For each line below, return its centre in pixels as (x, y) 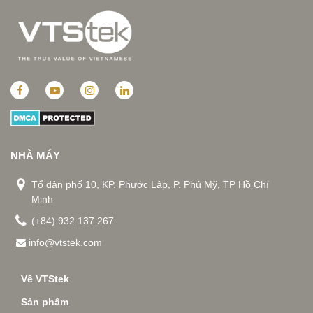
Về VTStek (45, 279)
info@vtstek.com (64, 242)
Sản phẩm (45, 302)
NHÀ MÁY (35, 155)
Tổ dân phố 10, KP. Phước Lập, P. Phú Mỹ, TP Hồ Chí (150, 184)
